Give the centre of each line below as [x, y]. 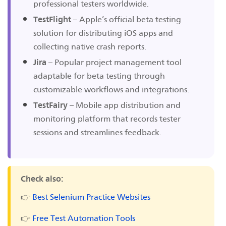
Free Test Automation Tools [84, 218]
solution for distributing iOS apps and [103, 33]
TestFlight [52, 19]
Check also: [42, 179]
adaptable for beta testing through [99, 76]
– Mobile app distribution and [124, 105]
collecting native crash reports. [90, 46]
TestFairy [50, 105]
